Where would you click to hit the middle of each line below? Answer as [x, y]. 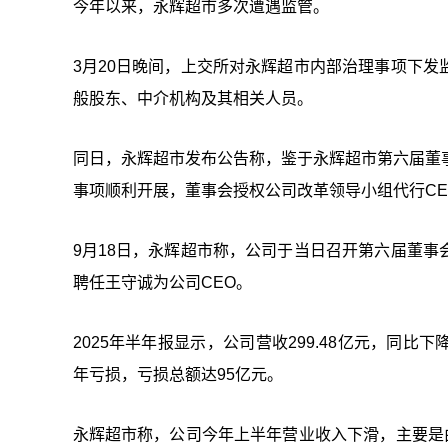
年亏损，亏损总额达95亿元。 [177, 375]
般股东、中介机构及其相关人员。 [192, 99]
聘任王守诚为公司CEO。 [162, 283]
